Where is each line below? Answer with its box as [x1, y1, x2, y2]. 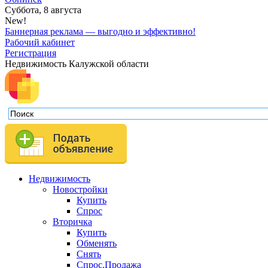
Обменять [77, 237, 117, 248]
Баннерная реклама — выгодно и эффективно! [5, 26, 196, 36]
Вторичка [53, 216, 92, 227]
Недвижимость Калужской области [5, 58, 149, 69]
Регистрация [5, 47, 56, 58]
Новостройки [53, 184, 108, 194]
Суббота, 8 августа [5, 4, 81, 15]
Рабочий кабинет [5, 36, 75, 47]
